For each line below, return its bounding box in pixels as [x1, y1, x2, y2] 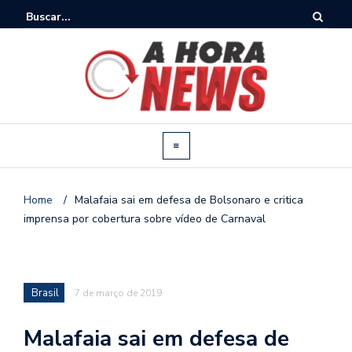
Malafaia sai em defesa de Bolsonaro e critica [75, 192, 303, 207]
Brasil [31, 285, 59, 300]
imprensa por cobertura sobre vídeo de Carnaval [24, 211, 266, 226]
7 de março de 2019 [75, 286, 162, 299]
